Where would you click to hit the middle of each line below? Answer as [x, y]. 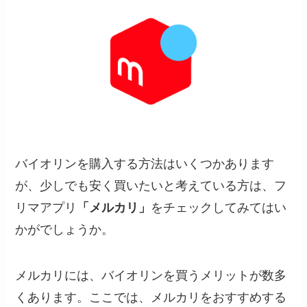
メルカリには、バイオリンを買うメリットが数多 [151, 276]
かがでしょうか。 [65, 229]
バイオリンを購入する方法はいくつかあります [145, 163]
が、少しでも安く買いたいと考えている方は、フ [151, 185]
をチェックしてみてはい [219, 207]
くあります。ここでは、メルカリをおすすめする [151, 298]
